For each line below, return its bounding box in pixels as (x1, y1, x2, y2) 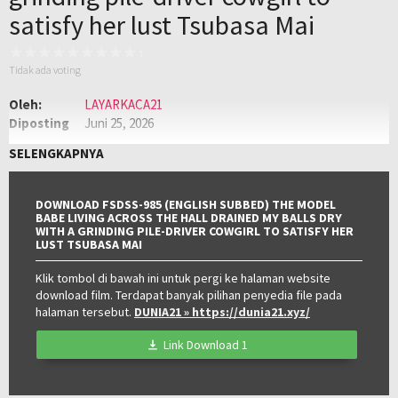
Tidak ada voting (9, 63, 81, 76)
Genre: (84, 133, 126, 150)
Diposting (9, 115, 69, 131)
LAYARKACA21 (84, 96, 163, 113)
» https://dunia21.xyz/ (181, 304, 310, 320)
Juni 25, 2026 (84, 115, 154, 131)
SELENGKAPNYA (9, 145, 104, 162)
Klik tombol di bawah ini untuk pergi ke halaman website (36, 270, 330, 286)
